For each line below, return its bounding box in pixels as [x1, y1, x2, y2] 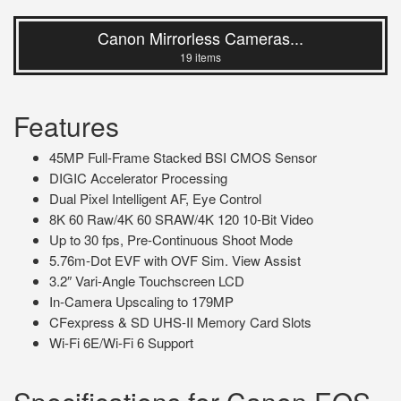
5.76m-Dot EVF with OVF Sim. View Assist [49, 251, 301, 269]
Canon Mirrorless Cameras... [98, 26, 303, 49]
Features [13, 107, 119, 145]
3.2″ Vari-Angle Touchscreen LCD [49, 271, 244, 290]
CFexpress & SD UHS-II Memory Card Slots [49, 312, 311, 331]
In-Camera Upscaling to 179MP [49, 292, 234, 311]
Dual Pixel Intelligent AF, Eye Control [49, 189, 261, 208]
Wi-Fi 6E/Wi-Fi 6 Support [49, 333, 193, 352]
